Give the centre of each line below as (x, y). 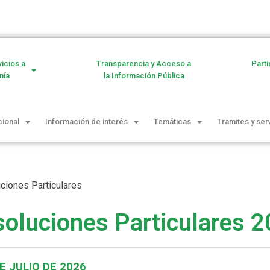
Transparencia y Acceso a (144, 64)
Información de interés (87, 122)
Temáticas (173, 122)
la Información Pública (144, 76)
